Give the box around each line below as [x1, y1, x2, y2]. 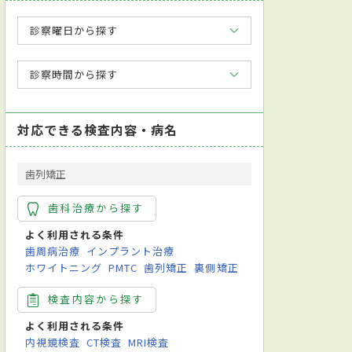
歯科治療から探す [48, 200, 145, 215]
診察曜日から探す [30, 22, 119, 38]
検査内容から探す [48, 291, 145, 306]
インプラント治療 [86, 243, 175, 258]
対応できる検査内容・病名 [17, 119, 178, 139]
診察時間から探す [30, 66, 119, 82]
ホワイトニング [25, 259, 103, 275]
